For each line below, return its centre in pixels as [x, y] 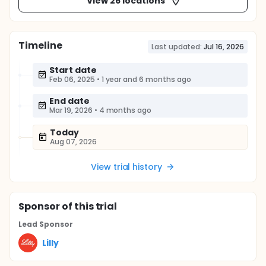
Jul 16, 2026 [224, 47]
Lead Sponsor [46, 224]
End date [69, 101]
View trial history [126, 167]
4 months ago [125, 110]
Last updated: [177, 47]
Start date [73, 70]
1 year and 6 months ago [146, 79]
